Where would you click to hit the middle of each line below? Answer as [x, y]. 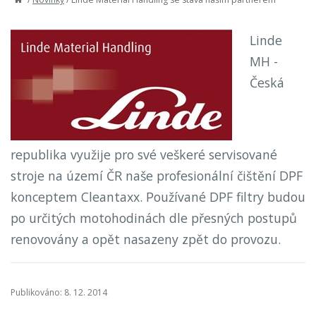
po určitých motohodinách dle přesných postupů [154, 218]
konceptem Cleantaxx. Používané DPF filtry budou [158, 197]
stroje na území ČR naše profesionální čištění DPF [157, 176]
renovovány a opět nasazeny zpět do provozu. [146, 239]
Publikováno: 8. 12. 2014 [59, 292]
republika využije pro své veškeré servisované [144, 155]
